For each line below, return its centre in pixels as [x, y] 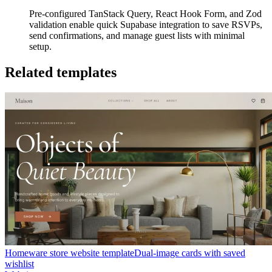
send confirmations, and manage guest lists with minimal [137, 35]
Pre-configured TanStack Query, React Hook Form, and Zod [145, 13]
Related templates [61, 72]
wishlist [19, 264]
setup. [40, 46]
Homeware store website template [70, 253]
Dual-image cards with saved [190, 253]
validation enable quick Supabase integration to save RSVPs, [146, 24]
